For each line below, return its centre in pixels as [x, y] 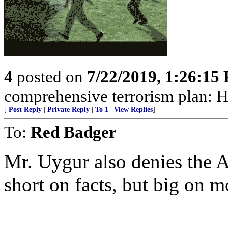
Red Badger [74, 132]
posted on [50, 77]
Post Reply [25, 110]
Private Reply [68, 110]
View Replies [133, 110]
